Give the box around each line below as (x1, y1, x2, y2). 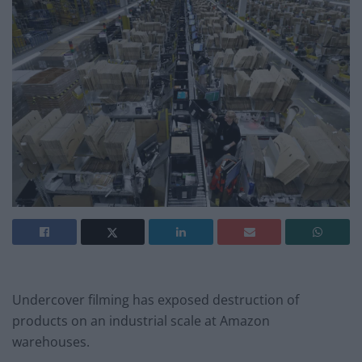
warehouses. (12, 333, 90, 351)
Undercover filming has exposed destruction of (12, 291, 299, 309)
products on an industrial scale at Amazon (12, 312, 270, 330)
